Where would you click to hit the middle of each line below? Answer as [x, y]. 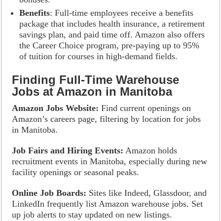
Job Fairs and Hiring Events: [68, 150]
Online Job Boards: [49, 193]
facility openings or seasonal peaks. [76, 172]
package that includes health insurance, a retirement [112, 24]
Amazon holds [150, 150]
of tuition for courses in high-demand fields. [99, 56]
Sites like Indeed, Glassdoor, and [147, 193]
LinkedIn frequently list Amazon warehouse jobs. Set [108, 204]
